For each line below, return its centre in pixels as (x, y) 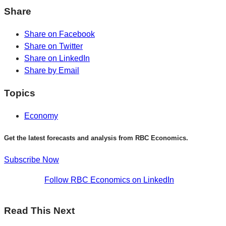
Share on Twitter (53, 46)
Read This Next (39, 210)
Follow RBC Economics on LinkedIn (109, 180)
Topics (20, 93)
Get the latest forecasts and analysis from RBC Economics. (96, 138)
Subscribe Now (32, 159)
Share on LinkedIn (57, 59)
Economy (41, 116)
